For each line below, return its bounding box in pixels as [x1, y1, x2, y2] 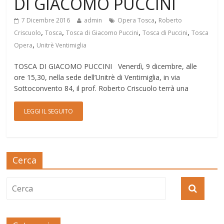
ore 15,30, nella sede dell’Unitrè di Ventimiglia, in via [14, 72, 180, 82]
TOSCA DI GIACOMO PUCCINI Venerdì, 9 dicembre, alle [14, 61, 197, 71]
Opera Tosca [117, 15, 155, 24]
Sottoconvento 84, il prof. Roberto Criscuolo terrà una [14, 83, 189, 93]
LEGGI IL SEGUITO [24, 106, 73, 115]
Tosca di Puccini [142, 28, 188, 37]
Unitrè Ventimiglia [36, 40, 87, 49]
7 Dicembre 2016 [21, 15, 70, 24]
